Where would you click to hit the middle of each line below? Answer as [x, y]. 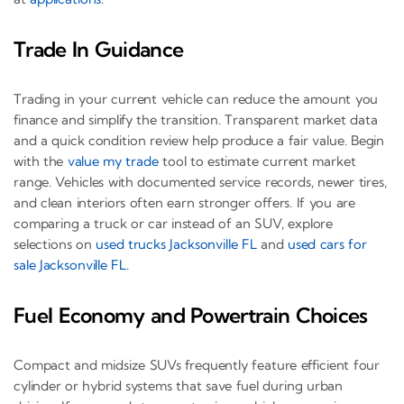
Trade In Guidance [99, 50]
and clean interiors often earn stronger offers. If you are [185, 202]
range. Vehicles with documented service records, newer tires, [200, 181]
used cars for [327, 243]
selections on [55, 243]
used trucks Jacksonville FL [176, 243]
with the [41, 161]
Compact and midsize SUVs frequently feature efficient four [197, 364]
